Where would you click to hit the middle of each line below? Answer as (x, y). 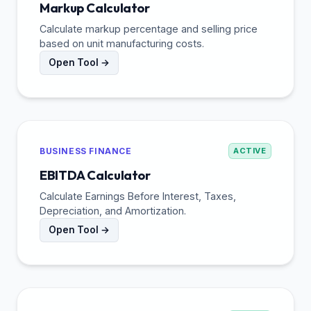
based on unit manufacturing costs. (122, 44)
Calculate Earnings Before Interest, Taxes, (138, 196)
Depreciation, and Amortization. (113, 211)
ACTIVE (250, 150)
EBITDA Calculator (95, 176)
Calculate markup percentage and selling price (149, 29)
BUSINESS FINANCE (86, 151)
